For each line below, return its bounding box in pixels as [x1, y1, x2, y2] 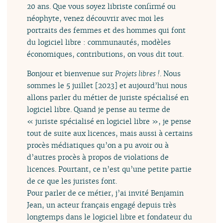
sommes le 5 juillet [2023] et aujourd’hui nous [27, 80, 188, 90]
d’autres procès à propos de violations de [27, 152, 169, 162]
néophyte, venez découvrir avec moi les [27, 13, 164, 23]
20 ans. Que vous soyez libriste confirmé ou [27, 1, 176, 11]
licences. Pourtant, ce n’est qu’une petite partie [27, 164, 192, 174]
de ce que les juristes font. [27, 176, 117, 186]
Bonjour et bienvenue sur [27, 68, 115, 78]
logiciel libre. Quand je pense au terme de [27, 104, 171, 114]
